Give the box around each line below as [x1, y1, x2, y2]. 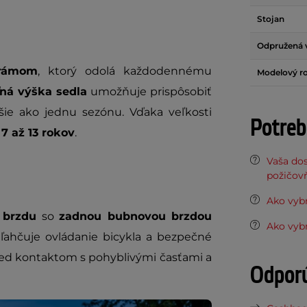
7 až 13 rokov [1, 126, 75, 139]
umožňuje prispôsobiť [87, 85, 212, 98]
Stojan [257, 14, 284, 24]
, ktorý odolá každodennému [38, 64, 212, 77]
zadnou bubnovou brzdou [59, 210, 212, 223]
